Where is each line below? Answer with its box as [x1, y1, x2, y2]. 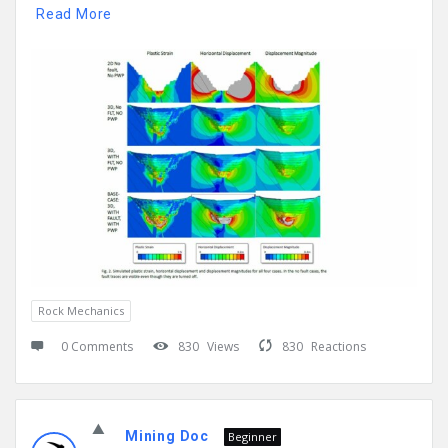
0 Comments [61, 338, 133, 356]
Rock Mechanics [38, 303, 124, 319]
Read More [36, 6, 113, 23]
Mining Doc [125, 428, 209, 445]
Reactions [311, 338, 366, 356]
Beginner [228, 429, 277, 445]
